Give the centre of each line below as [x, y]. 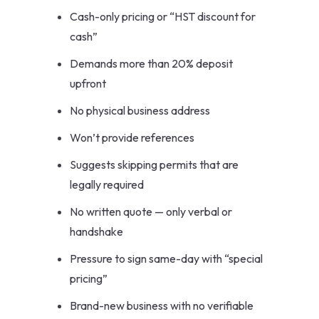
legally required [107, 185]
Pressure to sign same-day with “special [166, 259]
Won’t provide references [132, 138]
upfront [88, 84]
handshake [96, 232]
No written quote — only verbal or [151, 212]
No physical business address [140, 111]
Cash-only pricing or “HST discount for [163, 17]
